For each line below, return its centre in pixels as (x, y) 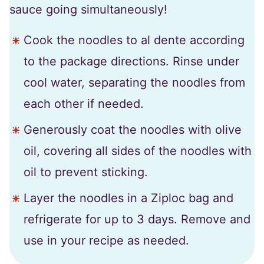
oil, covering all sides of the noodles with (138, 151)
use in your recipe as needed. (106, 240)
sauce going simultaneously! (88, 9)
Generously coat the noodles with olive (133, 129)
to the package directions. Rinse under (131, 61)
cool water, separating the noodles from (134, 82)
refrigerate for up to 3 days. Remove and (137, 219)
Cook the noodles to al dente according (134, 40)
